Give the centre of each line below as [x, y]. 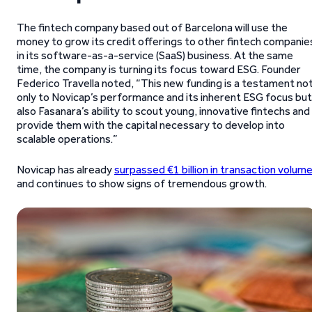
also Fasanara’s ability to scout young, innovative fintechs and [163, 111]
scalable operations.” [68, 139]
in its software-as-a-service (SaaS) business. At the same [155, 55]
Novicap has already [65, 170]
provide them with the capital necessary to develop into [151, 125]
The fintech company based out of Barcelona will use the [152, 28]
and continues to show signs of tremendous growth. [142, 184]
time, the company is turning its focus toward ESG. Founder [159, 69]
